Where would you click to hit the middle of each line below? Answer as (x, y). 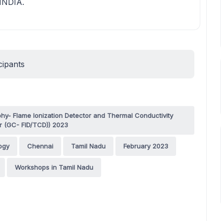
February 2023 (146, 146)
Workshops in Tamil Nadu (54, 167)
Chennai (40, 146)
